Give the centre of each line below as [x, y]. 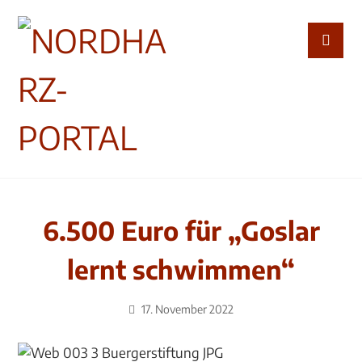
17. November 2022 [187, 309]
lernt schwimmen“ [181, 269]
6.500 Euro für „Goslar [181, 230]
